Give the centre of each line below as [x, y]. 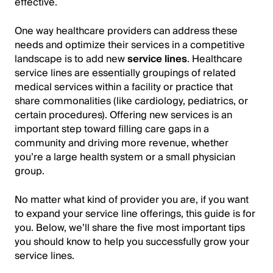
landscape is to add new [71, 59]
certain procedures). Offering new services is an [123, 115]
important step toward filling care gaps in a [112, 129]
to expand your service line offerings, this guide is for [135, 214]
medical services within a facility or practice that [124, 87]
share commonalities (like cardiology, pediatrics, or [131, 101]
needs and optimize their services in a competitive [130, 45]
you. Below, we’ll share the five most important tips [130, 228]
